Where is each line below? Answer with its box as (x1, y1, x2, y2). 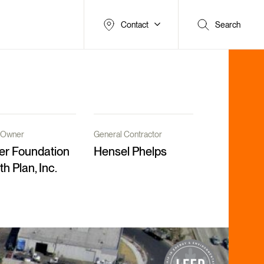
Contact (121, 19, 148, 29)
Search (215, 19, 240, 29)
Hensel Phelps (94, 144, 167, 159)
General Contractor (94, 130, 162, 139)
